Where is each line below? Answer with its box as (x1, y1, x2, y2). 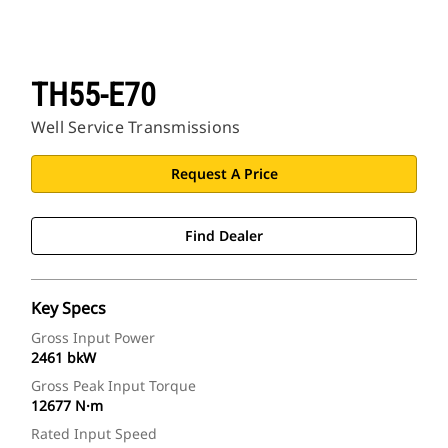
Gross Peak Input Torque (31, 376, 196, 396)
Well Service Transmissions (31, 116, 241, 139)
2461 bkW (31, 348, 96, 368)
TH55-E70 (31, 76, 156, 115)
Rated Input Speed (31, 424, 157, 444)
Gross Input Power (31, 328, 155, 348)
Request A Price (170, 164, 278, 184)
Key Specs (31, 297, 106, 320)
